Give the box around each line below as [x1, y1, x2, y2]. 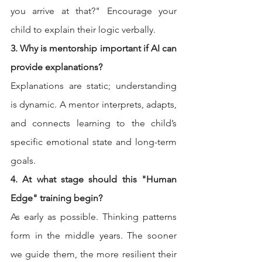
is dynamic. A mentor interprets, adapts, [11, 99, 177, 111]
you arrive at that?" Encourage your [11, 5, 177, 17]
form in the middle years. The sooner [11, 230, 177, 242]
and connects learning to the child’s [11, 118, 177, 129]
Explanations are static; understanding [11, 80, 177, 92]
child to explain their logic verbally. [11, 24, 156, 36]
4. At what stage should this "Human [11, 174, 177, 185]
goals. [11, 155, 36, 167]
